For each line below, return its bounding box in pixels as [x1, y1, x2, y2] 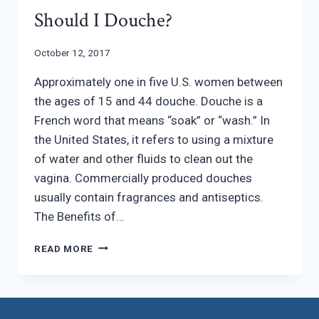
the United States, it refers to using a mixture [34, 132, 273, 147]
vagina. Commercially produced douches [34, 170, 252, 185]
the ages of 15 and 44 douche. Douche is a [34, 93, 263, 108]
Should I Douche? [34, 7, 172, 34]
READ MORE [34, 242, 94, 254]
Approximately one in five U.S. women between [34, 74, 283, 89]
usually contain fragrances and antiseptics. [34, 189, 263, 204]
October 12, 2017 [34, 46, 110, 58]
